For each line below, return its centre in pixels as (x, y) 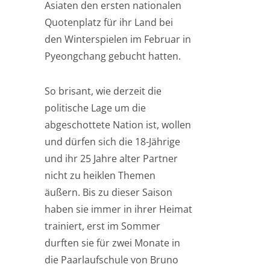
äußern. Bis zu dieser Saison (108, 192)
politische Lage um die (95, 108)
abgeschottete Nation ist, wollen (118, 125)
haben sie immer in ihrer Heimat (118, 209)
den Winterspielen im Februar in (118, 39)
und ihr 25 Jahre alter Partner (111, 159)
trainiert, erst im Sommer (102, 226)
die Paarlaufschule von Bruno (111, 260)
